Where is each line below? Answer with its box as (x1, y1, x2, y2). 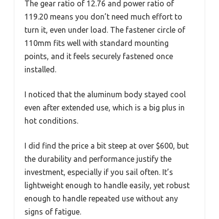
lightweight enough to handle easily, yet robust (24, 180, 190, 190)
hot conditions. (24, 116, 78, 125)
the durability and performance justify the (24, 154, 172, 163)
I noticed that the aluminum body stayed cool (24, 89, 186, 99)
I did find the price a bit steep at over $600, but (24, 141, 189, 150)
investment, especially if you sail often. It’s (24, 167, 173, 176)
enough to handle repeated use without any (24, 194, 178, 203)
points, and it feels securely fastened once (24, 51, 173, 61)
